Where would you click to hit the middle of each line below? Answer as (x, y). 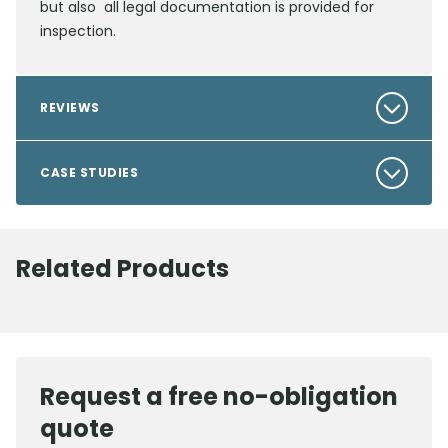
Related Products (122, 268)
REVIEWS (70, 107)
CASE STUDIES (89, 172)
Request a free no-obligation (219, 396)
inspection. (78, 31)
